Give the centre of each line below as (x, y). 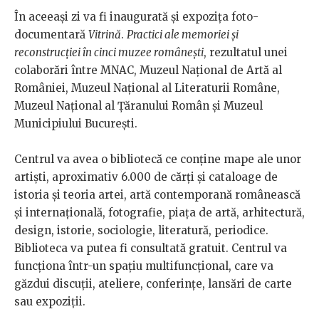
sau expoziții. (50, 302)
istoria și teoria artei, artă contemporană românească (157, 195)
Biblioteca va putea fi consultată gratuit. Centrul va (151, 249)
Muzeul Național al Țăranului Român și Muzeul (138, 106)
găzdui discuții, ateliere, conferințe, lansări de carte (153, 284)
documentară (51, 35)
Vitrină (105, 35)
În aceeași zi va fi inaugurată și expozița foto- (136, 17)
